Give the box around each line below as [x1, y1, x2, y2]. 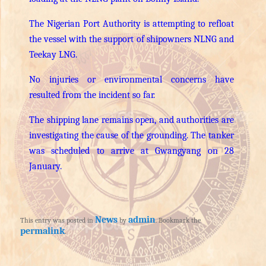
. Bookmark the [156, 216, 201, 224]
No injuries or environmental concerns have [29, 74, 234, 85]
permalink [20, 225, 65, 236]
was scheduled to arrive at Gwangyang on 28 [29, 145, 234, 156]
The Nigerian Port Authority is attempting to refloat [29, 18, 234, 29]
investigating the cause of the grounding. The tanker [29, 129, 234, 141]
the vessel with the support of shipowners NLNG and [29, 33, 234, 45]
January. [29, 160, 62, 172]
